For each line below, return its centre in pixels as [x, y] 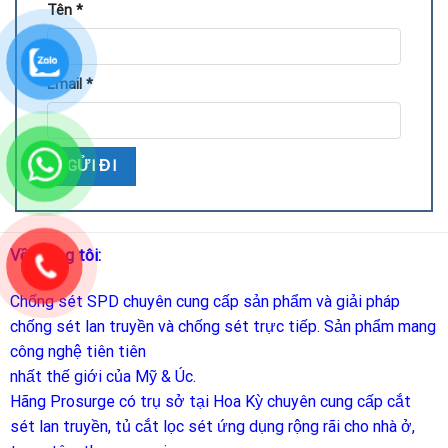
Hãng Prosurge [64, 401]
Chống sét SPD [66, 301]
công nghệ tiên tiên [77, 351]
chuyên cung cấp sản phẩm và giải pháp [261, 301]
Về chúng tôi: [55, 255]
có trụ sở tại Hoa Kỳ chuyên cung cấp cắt [264, 401]
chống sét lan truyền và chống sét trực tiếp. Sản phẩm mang [222, 326]
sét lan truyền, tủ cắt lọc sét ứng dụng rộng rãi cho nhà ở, [212, 426]
